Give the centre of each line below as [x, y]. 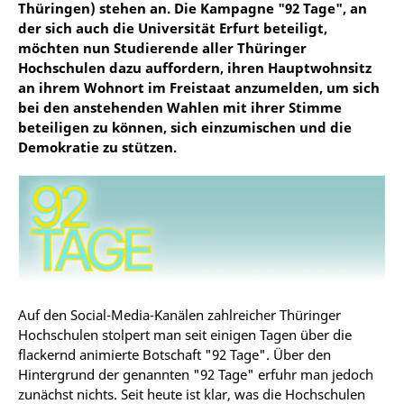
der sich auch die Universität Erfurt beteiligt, [173, 28]
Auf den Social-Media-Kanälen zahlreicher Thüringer [179, 315]
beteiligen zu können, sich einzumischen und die [185, 127]
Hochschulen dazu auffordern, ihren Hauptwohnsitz [195, 68]
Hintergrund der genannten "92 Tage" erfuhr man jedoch [196, 375]
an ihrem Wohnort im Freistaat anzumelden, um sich [199, 87]
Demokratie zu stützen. [97, 147]
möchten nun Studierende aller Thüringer [162, 48]
